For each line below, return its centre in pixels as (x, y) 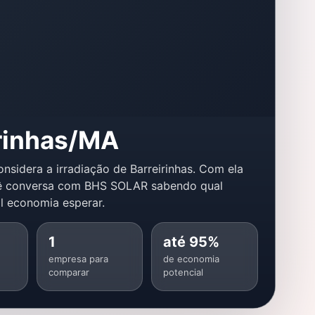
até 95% (192, 242)
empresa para (78, 259)
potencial (184, 272)
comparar (69, 272)
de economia (192, 259)
